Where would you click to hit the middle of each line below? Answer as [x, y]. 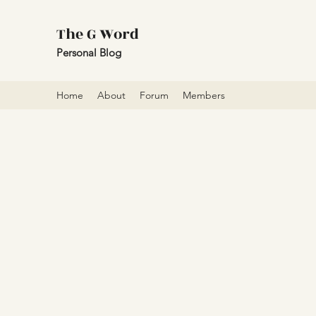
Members [204, 95]
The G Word [98, 34]
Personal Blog [89, 53]
